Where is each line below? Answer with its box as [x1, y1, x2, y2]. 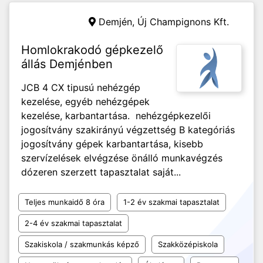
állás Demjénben [21, 57, 113, 71]
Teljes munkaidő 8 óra [25, 197, 104, 207]
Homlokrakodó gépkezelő [21, 43, 163, 57]
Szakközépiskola [158, 240, 218, 249]
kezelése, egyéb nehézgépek [21, 96, 150, 107]
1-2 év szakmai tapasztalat [123, 197, 220, 207]
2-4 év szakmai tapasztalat [25, 218, 122, 228]
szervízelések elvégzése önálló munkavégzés [21, 152, 222, 164]
